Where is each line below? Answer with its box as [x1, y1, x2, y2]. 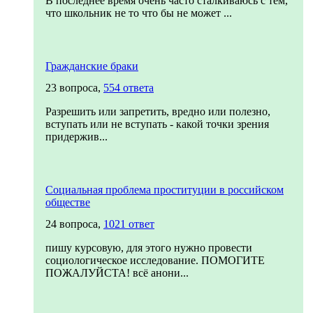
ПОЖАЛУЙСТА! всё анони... [45, 267, 189, 279]
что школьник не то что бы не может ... [45, 7, 232, 19]
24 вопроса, [45, 218, 103, 230]
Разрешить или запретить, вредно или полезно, [45, 105, 270, 117]
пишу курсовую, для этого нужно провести [45, 242, 252, 254]
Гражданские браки [45, 60, 138, 72]
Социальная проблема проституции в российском [45, 184, 284, 196]
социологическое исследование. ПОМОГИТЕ [45, 254, 265, 266]
